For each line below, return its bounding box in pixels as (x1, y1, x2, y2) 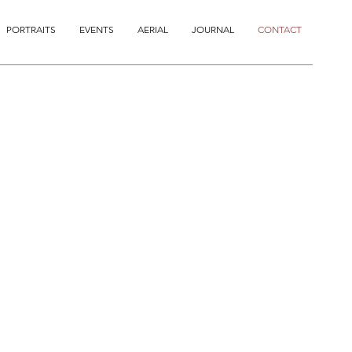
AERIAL (137, 24, 168, 35)
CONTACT (258, 24, 302, 35)
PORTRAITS (6, 24, 56, 35)
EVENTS (79, 24, 114, 35)
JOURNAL (192, 24, 234, 35)
